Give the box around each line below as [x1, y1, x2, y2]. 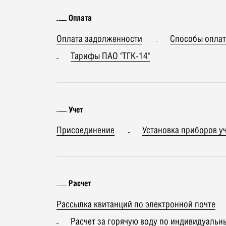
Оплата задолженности [56, 33, 142, 44]
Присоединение [56, 125, 115, 136]
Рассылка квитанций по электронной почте [56, 198, 215, 209]
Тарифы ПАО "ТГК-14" [71, 50, 150, 62]
